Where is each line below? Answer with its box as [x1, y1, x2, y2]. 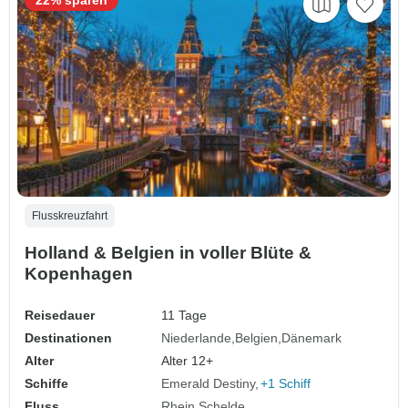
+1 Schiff [260, 375, 311, 391]
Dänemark [281, 330, 342, 345]
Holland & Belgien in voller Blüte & [25, 242, 311, 262]
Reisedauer [25, 307, 95, 322]
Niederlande [161, 330, 232, 345]
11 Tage [161, 307, 208, 322]
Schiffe [25, 375, 68, 391]
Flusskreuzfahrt [32, 209, 107, 222]
